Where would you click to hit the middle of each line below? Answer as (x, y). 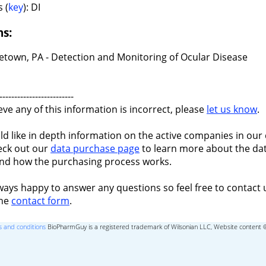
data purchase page (95, 149)
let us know (232, 110)
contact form (40, 201)
